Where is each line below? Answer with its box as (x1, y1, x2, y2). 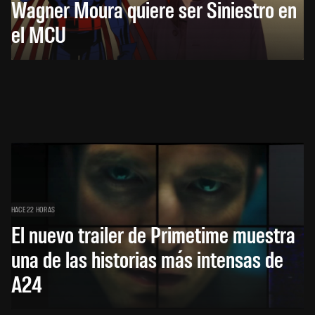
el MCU (11, 19, 66, 49)
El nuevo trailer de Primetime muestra (11, 219, 295, 249)
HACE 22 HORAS (11, 204, 56, 214)
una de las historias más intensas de (11, 244, 283, 274)
